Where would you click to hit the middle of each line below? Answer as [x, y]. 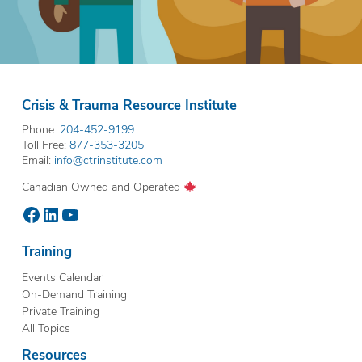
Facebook [62, 214]
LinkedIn [76, 214]
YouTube [96, 214]
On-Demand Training [74, 294]
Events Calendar [62, 277]
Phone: [40, 129]
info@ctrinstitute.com [108, 160]
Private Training [60, 311]
